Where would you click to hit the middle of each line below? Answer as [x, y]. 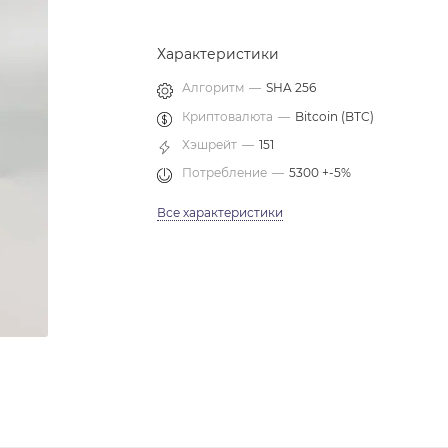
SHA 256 [291, 87]
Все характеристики [220, 212]
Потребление [225, 172]
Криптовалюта [228, 116]
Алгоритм [213, 87]
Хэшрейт [210, 144]
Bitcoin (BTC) [335, 116]
